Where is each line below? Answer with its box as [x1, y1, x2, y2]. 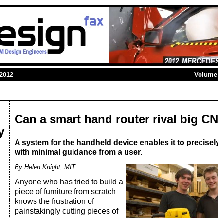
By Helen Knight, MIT [15, 163, 75, 171]
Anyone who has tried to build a [15, 178, 123, 186]
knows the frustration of [15, 197, 94, 205]
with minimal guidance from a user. [15, 148, 142, 156]
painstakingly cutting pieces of [15, 207, 118, 215]
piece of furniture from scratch [15, 187, 116, 196]
